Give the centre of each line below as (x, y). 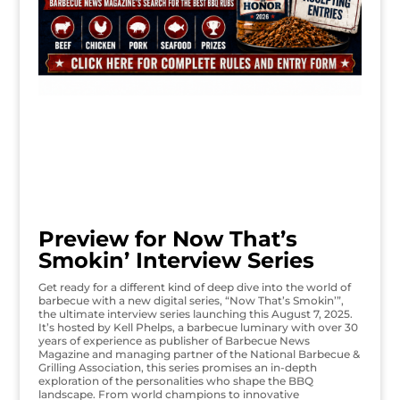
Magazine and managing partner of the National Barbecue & (199, 354)
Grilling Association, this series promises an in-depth (177, 367)
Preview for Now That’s (167, 238)
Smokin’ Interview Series (176, 260)
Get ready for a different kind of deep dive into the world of (194, 287)
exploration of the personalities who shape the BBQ (175, 380)
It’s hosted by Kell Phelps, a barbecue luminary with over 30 (198, 327)
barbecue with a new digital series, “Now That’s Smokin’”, (191, 300)
